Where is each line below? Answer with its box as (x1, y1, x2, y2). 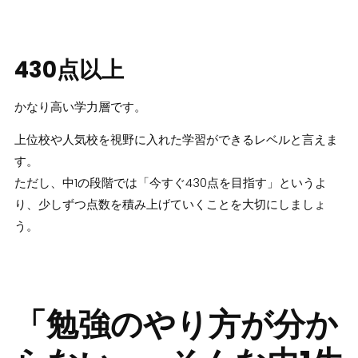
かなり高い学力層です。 (14, 97, 146, 115)
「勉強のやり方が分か (14, 302, 338, 348)
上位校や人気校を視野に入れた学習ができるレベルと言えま (14, 130, 338, 148)
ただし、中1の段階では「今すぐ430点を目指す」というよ (14, 173, 327, 191)
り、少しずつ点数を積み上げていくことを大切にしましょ (14, 195, 326, 213)
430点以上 (14, 54, 124, 86)
